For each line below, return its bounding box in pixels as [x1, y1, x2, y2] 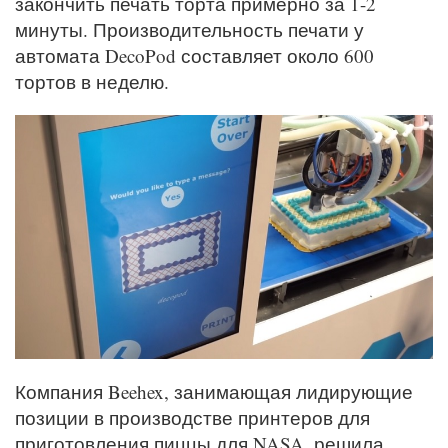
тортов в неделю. [15, 69, 169, 95]
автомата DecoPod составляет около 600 [15, 43, 374, 69]
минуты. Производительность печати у [15, 17, 364, 43]
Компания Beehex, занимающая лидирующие [15, 378, 413, 404]
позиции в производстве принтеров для [15, 404, 370, 430]
